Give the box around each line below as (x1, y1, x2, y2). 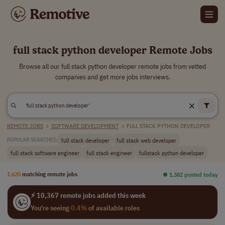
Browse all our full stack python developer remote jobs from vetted (19, 62, 206, 71)
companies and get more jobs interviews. (55, 72, 170, 81)
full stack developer (61, 136, 109, 144)
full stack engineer (86, 148, 132, 157)
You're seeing (30, 203, 71, 212)
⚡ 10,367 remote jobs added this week (30, 191, 146, 200)
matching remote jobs (22, 170, 77, 178)
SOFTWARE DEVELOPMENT (51, 122, 119, 130)
